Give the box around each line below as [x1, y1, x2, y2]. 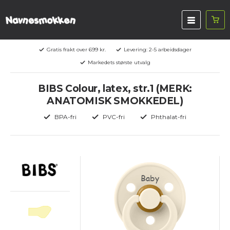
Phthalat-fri [151, 113, 186, 121]
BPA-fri [54, 113, 76, 121]
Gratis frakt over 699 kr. [46, 46, 106, 53]
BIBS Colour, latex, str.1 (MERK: [38, 83, 192, 94]
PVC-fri [103, 113, 125, 121]
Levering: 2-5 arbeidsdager [123, 46, 191, 53]
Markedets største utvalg [87, 59, 150, 66]
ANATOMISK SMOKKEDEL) [47, 95, 183, 107]
